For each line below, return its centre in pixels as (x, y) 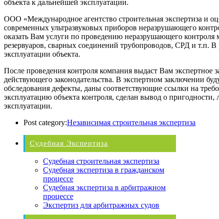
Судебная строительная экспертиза (101, 161)
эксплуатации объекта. (42, 54)
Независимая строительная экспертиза (131, 122)
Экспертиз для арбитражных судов (101, 205)
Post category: (45, 122)
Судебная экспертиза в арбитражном (104, 187)
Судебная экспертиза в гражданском (104, 170)
